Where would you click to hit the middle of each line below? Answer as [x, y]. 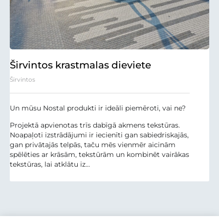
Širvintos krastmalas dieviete [80, 65]
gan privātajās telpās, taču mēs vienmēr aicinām [93, 144]
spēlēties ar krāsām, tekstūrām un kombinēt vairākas [99, 154]
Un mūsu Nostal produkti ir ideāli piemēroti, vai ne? [98, 108]
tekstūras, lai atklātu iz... [50, 164]
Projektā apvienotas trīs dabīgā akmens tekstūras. [95, 125]
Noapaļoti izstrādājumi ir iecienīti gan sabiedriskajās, [99, 135]
